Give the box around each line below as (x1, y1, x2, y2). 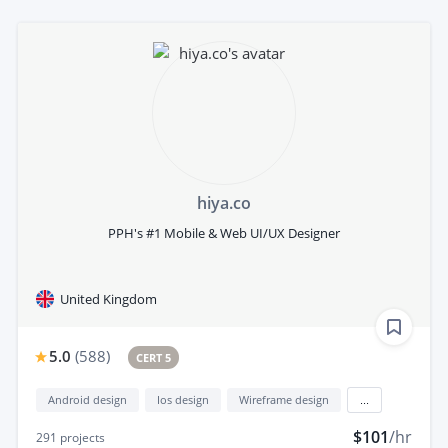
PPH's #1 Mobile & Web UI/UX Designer (108, 223, 340, 242)
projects (57, 428, 105, 446)
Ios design (157, 391, 209, 407)
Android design (48, 391, 127, 407)
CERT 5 (136, 349, 172, 365)
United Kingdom (60, 289, 157, 308)
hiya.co (197, 191, 251, 214)
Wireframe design (239, 391, 329, 407)
